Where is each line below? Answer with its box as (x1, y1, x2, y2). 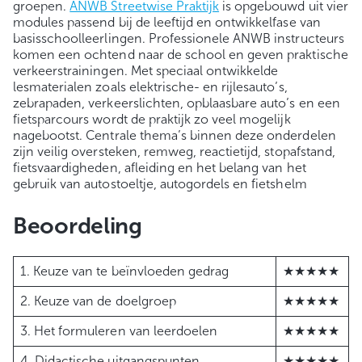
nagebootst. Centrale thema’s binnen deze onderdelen (13, 128, 336, 144)
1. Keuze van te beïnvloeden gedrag (20, 263, 229, 280)
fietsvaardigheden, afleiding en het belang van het (13, 160, 306, 176)
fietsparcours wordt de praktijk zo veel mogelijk (13, 112, 291, 128)
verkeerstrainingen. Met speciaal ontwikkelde (13, 63, 279, 79)
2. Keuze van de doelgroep (20, 293, 176, 309)
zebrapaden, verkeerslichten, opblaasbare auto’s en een (13, 95, 340, 112)
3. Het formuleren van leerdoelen (20, 323, 218, 339)
